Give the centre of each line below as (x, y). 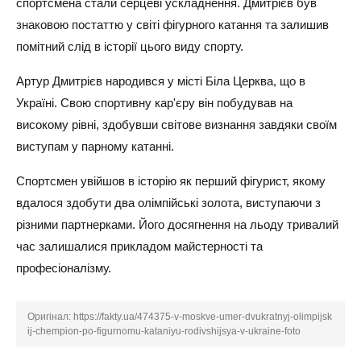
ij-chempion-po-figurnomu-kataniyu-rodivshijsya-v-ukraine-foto (164, 331)
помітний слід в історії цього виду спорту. (130, 46)
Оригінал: (50, 317)
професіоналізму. (64, 268)
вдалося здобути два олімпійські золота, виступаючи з (168, 203)
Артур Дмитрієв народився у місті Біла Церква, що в (161, 81)
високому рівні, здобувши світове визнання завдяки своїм (176, 124)
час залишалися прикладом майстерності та (139, 246)
